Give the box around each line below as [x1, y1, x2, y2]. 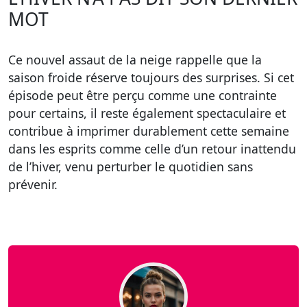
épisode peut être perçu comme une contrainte [8, 87, 277, 104]
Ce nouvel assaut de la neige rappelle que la [8, 51, 262, 69]
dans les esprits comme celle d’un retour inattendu [8, 140, 296, 158]
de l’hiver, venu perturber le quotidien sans [8, 158, 253, 175]
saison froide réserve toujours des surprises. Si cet [8, 69, 294, 86]
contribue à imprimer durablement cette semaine [8, 123, 289, 140]
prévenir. [8, 176, 58, 193]
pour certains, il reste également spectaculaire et [8, 105, 286, 122]
